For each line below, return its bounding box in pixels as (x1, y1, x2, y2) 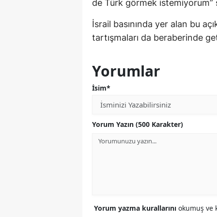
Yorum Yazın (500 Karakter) (92, 120, 183, 129)
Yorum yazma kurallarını (94, 203, 178, 213)
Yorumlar (92, 61, 160, 81)
